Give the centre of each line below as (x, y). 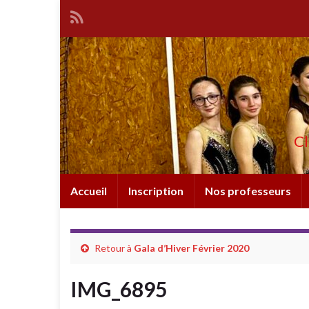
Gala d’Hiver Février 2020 (191, 248)
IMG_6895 (119, 289)
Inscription (156, 191)
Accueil (89, 191)
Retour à (113, 248)
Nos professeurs (248, 191)
